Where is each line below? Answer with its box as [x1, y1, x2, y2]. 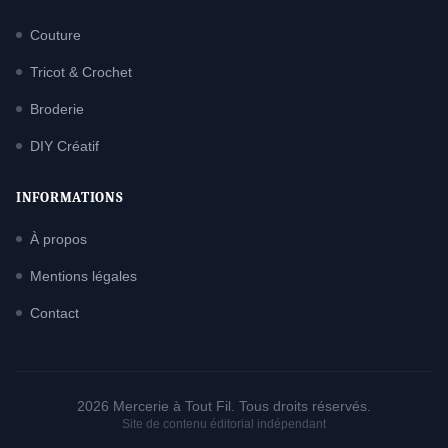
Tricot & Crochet [30, 64, 132, 80]
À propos [30, 231, 87, 247]
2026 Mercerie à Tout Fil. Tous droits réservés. [77, 398, 371, 414]
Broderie [30, 101, 84, 117]
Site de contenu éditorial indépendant [122, 417, 326, 431]
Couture [30, 27, 81, 43]
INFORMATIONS [16, 189, 124, 206]
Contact [30, 305, 79, 321]
